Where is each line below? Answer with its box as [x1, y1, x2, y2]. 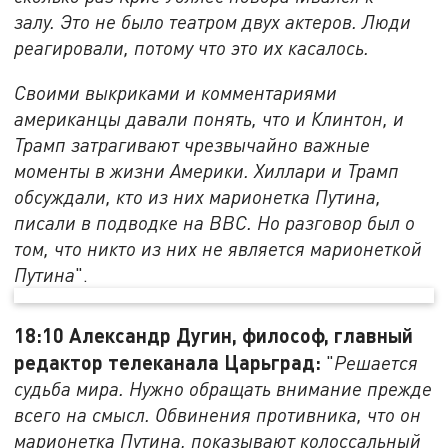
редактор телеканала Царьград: [14, 350, 327, 375]
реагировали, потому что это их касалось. [14, 35, 370, 59]
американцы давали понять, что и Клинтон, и [14, 107, 405, 131]
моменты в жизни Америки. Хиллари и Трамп [14, 159, 400, 183]
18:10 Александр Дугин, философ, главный [14, 323, 414, 348]
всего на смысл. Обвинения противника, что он [14, 403, 422, 427]
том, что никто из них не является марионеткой [14, 237, 423, 261]
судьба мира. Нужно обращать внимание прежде [14, 377, 433, 401]
